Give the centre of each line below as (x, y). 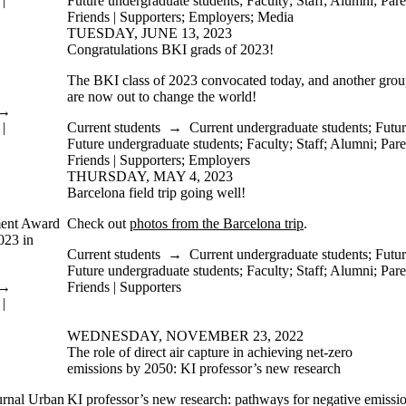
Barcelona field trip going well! (156, 193)
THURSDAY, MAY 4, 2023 (150, 176)
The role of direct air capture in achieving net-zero (210, 352)
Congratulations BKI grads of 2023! (170, 49)
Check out (98, 223)
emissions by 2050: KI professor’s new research (204, 368)
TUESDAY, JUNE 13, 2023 (150, 33)
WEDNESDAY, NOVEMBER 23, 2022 (185, 336)
